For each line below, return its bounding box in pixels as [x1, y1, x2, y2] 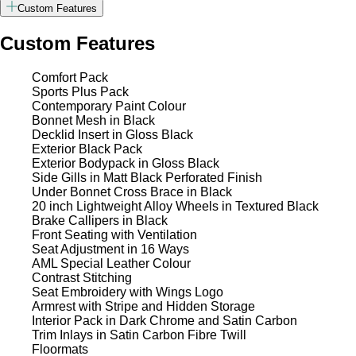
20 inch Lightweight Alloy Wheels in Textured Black [32, 199, 319, 214]
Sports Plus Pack [32, 85, 129, 99]
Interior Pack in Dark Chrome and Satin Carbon [32, 314, 297, 328]
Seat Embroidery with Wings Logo [32, 285, 223, 300]
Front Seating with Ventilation [32, 228, 197, 242]
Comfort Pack [32, 71, 108, 85]
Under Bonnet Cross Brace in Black [32, 185, 232, 199]
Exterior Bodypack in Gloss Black [32, 157, 219, 171]
